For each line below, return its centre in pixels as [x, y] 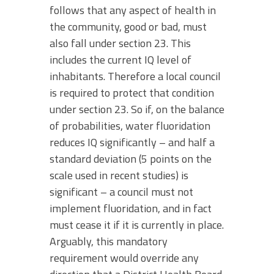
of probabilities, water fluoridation [130, 125]
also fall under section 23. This [120, 43]
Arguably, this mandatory [109, 241]
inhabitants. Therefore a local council [135, 76]
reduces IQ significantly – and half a [132, 142]
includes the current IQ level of [120, 59]
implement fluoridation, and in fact [131, 208]
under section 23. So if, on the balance [137, 109]
